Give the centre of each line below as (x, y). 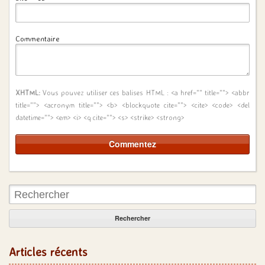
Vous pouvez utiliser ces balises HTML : (106, 93)
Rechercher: (28, 189)
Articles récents (48, 252)
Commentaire (38, 38)
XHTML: (28, 93)
